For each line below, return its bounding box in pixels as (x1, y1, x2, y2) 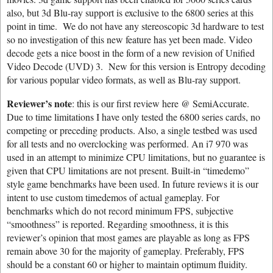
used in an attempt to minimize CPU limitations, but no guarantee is (7, 151, 265, 163)
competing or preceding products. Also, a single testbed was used (7, 124, 257, 136)
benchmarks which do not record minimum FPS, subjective (7, 204, 233, 217)
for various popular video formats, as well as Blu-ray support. (7, 73, 241, 86)
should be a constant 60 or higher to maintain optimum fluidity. (7, 258, 247, 271)
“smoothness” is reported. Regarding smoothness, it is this (7, 218, 229, 230)
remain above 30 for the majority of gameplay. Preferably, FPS (7, 244, 244, 257)
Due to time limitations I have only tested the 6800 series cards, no (7, 110, 260, 123)
